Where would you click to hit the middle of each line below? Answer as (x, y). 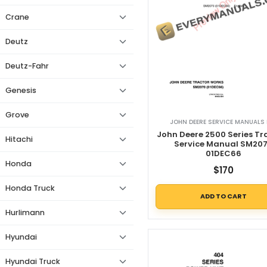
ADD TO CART (224, 196)
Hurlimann (25, 212)
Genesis (21, 90)
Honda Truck (30, 188)
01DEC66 (224, 153)
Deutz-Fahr (27, 66)
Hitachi (19, 139)
